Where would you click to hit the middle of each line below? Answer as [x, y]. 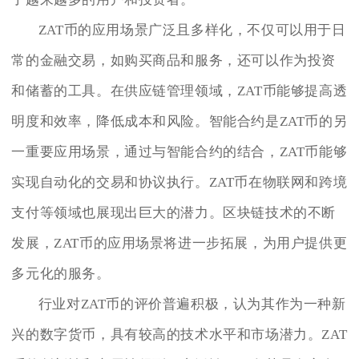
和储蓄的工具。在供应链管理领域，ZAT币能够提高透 [179, 91]
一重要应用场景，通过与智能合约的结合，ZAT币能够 [179, 151]
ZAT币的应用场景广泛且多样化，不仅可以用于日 [192, 30]
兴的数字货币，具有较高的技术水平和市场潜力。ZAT [179, 334]
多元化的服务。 [61, 273]
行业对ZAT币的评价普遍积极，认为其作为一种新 [192, 304]
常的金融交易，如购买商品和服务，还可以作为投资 [174, 60]
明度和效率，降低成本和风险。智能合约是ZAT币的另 [179, 121]
